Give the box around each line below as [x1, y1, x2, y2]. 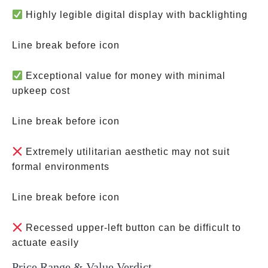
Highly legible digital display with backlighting [23, 10, 248, 20]
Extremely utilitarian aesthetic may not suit [23, 147, 230, 157]
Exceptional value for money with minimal [23, 71, 226, 81]
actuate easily [12, 237, 79, 248]
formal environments [12, 162, 109, 172]
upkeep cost [12, 86, 70, 96]
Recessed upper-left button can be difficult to [23, 223, 242, 233]
